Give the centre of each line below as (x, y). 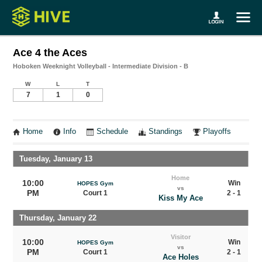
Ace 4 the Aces (50, 53)
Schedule (113, 132)
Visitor (180, 237)
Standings (166, 132)
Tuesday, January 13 (56, 158)
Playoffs (217, 132)
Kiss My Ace (180, 198)
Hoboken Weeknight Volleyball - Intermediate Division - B (101, 66)
